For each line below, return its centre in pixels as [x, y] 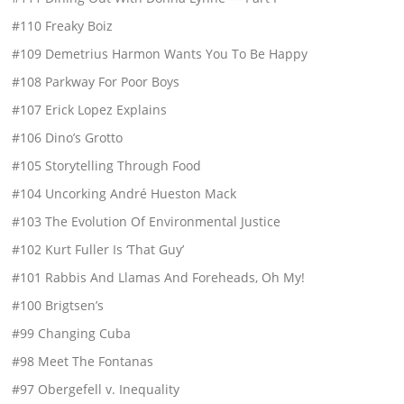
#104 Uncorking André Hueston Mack [124, 194]
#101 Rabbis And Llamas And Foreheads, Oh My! [159, 278]
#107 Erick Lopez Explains [90, 110]
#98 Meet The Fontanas [83, 362]
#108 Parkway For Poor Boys [96, 82]
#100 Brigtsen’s [58, 306]
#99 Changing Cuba [72, 334]
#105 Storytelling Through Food [107, 166]
